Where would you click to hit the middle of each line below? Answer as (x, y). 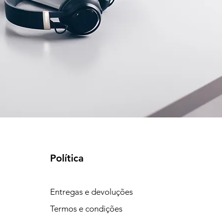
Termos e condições (86, 209)
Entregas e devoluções (92, 192)
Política (67, 158)
